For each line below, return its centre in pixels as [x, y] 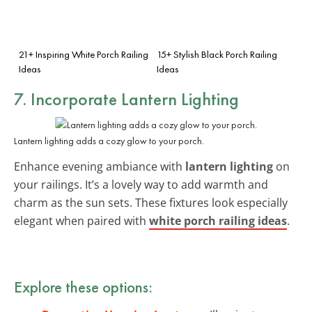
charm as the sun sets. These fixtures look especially [151, 202]
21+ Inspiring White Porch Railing [84, 54]
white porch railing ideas [218, 220]
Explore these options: [83, 287]
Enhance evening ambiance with [100, 166]
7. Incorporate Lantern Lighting [126, 99]
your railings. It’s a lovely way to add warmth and [141, 184]
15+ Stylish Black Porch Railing [217, 54]
